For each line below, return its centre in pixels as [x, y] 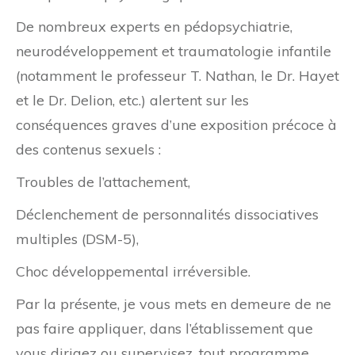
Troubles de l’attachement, [103, 182]
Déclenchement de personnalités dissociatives [167, 215]
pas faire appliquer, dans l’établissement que [164, 329]
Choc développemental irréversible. [133, 272]
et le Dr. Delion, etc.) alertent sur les [132, 101]
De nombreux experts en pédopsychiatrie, [154, 27]
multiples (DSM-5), [77, 239]
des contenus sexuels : [88, 150]
